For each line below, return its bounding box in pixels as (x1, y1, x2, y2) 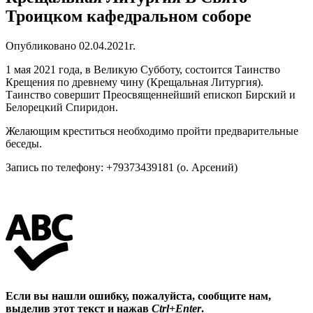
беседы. (6, 137, 42, 150)
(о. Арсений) (174, 161, 238, 173)
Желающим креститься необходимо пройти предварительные (6, 124, 298, 137)
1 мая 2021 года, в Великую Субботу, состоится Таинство (6, 63, 280, 75)
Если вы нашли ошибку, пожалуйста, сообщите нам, (6, 289, 271, 302)
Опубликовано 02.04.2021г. (6, 39, 136, 52)
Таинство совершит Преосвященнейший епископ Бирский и (6, 88, 296, 101)
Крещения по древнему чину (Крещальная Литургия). (6, 75, 263, 88)
